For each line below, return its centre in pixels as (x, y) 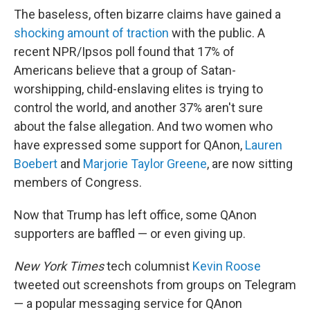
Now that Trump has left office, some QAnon (135, 215)
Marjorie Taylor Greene (145, 164)
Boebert (37, 164)
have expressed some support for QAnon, (129, 145)
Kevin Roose (227, 266)
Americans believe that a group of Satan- (125, 71)
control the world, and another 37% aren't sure (138, 108)
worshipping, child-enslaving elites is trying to (138, 89)
